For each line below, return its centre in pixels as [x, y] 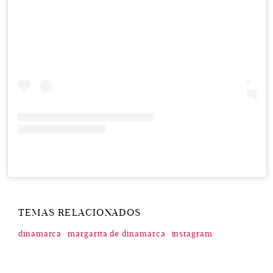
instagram [192, 234]
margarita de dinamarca [117, 234]
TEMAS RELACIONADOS [80, 212]
